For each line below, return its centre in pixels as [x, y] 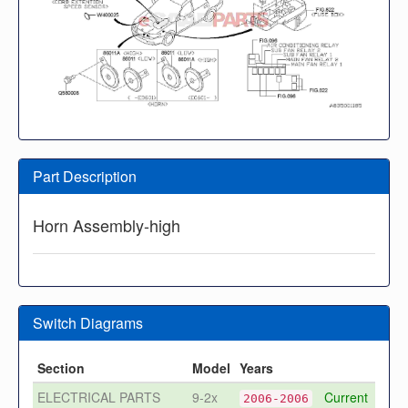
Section [61, 368]
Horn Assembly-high [107, 225]
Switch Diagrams [88, 323]
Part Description [85, 177]
